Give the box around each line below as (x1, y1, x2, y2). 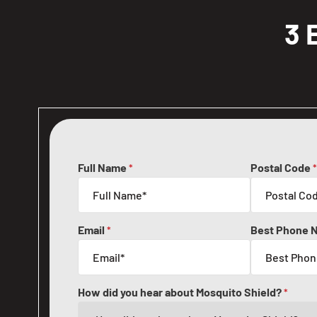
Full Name (78, 161, 129, 174)
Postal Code (250, 161, 313, 174)
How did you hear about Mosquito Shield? (78, 285, 284, 299)
